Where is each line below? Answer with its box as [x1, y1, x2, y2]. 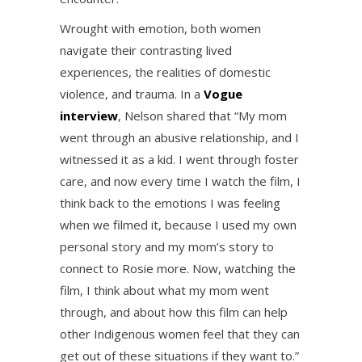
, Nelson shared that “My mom [118, 107, 287, 124]
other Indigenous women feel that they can [60, 326, 300, 342]
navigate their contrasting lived [60, 42, 232, 58]
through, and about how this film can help [60, 304, 288, 320]
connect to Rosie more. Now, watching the [60, 260, 296, 276]
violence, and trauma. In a [60, 86, 204, 102]
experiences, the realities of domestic [60, 64, 271, 80]
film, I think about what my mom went [60, 282, 269, 298]
